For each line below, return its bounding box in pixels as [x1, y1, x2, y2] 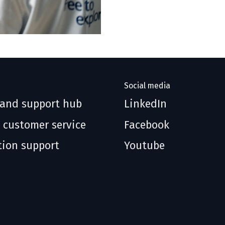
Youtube [124, 139, 165, 153]
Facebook [124, 118, 170, 132]
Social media [124, 80, 171, 90]
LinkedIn [124, 97, 167, 111]
